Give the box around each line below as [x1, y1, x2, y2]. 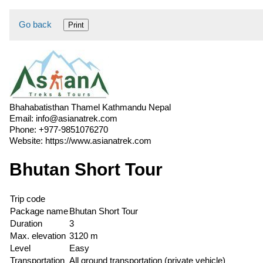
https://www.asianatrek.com [45, 136, 151, 146]
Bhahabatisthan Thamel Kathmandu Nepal [9, 102, 171, 112]
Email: [9, 113, 36, 123]
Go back [19, 19, 52, 29]
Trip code [10, 194, 45, 204]
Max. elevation [10, 231, 66, 241]
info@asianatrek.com [36, 113, 117, 123]
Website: [9, 136, 45, 146]
